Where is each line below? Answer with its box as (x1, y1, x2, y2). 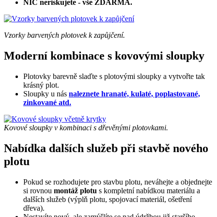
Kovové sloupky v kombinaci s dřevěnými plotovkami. (4, 123, 168, 132)
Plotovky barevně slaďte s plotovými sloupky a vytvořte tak (23, 72, 205, 80)
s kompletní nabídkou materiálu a (97, 186, 200, 195)
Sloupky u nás (23, 89, 69, 98)
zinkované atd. (23, 98, 71, 107)
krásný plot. (23, 80, 59, 89)
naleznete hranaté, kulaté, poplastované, (69, 89, 200, 98)
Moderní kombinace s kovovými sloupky (4, 49, 207, 62)
